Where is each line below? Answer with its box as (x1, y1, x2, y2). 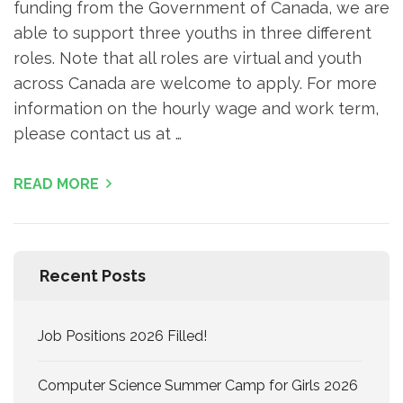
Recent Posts (40, 266, 146, 286)
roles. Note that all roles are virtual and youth (13, 49, 362, 68)
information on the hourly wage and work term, (13, 99, 379, 119)
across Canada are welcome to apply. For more (13, 74, 377, 94)
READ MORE (13, 175, 99, 193)
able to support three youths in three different (13, 23, 372, 43)
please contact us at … (13, 124, 182, 144)
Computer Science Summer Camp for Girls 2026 (38, 377, 358, 395)
